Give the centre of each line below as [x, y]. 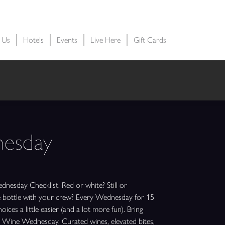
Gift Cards [150, 40]
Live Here [105, 40]
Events [67, 40]
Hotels [33, 40]
